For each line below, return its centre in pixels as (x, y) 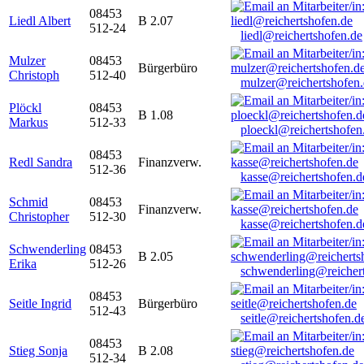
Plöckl (25, 108)
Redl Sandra (41, 162)
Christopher (39, 217)
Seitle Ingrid (40, 304)
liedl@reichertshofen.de (301, 36)
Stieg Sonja (38, 351)
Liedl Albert (40, 21)
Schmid (28, 202)
